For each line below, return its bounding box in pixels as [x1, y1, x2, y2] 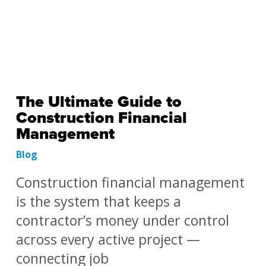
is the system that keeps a [15, 192, 181, 211]
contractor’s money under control [15, 211, 229, 230]
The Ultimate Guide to [15, 92, 182, 112]
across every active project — [15, 230, 200, 249]
